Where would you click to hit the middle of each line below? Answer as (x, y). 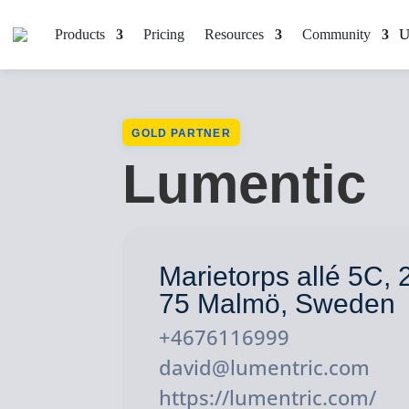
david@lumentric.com (265, 367)
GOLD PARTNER (181, 133)
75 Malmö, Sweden (278, 303)
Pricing (164, 34)
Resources (234, 34)
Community (336, 34)
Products (80, 34)
